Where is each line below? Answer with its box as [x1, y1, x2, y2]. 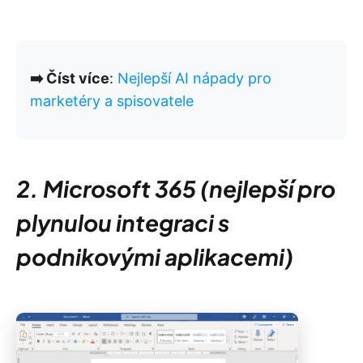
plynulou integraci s [16, 208, 229, 237]
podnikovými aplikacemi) [16, 242, 293, 271]
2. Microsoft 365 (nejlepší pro [16, 174, 335, 203]
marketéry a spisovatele [30, 92, 194, 110]
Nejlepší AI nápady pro [117, 70, 271, 88]
